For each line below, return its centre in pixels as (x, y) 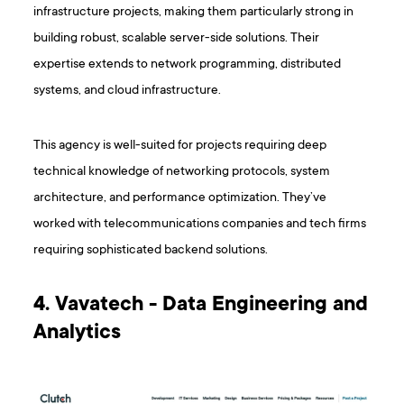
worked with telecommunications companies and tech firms (200, 224)
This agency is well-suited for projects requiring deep (180, 145)
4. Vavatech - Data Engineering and (201, 305)
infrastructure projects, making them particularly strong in (194, 12)
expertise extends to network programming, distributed (188, 64)
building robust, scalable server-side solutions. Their (177, 38)
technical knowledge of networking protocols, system (182, 171)
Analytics (78, 333)
